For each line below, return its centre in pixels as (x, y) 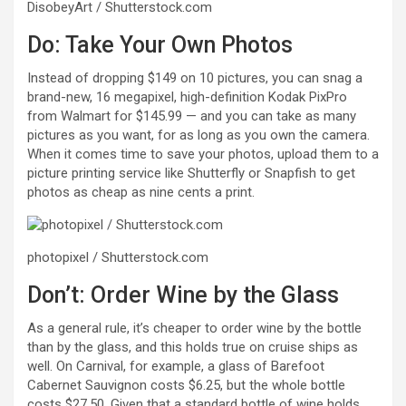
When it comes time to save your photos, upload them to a (203, 154)
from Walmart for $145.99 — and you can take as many (192, 116)
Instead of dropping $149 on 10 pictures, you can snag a (195, 77)
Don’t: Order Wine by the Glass (183, 295)
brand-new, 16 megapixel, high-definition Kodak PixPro (187, 97)
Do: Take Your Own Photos (160, 44)
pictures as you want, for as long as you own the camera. (198, 135)
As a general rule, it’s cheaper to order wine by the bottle (194, 328)
